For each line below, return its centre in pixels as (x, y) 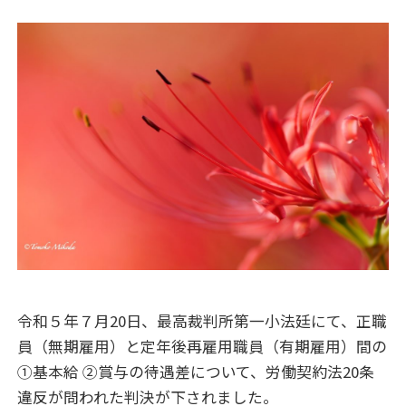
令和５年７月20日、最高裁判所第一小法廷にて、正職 (203, 321)
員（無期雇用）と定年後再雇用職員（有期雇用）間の (203, 347)
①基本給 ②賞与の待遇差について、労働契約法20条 (196, 372)
